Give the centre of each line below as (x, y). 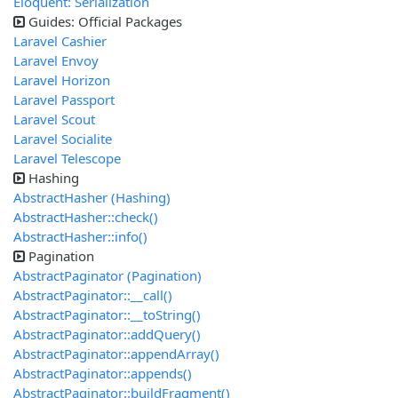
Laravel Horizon (62, 80)
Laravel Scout (54, 119)
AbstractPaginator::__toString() (107, 315)
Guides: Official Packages (105, 22)
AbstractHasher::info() (80, 237)
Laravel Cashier (60, 41)
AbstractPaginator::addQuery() (107, 334)
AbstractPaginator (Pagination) (107, 276)
